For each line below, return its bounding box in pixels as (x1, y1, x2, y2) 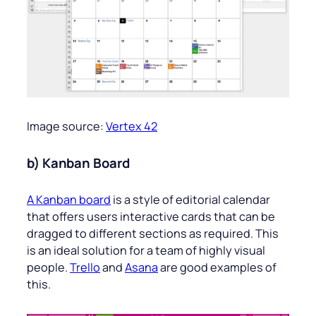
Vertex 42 (106, 119, 157, 135)
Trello (70, 260, 100, 276)
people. (27, 260, 70, 276)
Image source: (27, 119, 106, 135)
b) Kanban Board (27, 154, 130, 173)
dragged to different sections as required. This (27, 226, 279, 242)
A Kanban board (27, 192, 111, 208)
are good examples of (158, 260, 276, 276)
